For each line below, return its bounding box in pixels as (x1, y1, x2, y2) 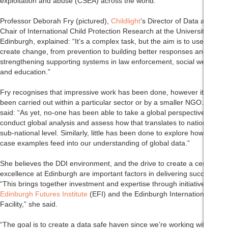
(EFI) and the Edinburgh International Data (88, 190, 227, 198)
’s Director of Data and (140, 17, 213, 25)
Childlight (111, 17, 140, 25)
